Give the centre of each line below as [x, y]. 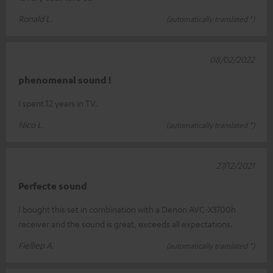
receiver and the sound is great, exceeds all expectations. [126, 224]
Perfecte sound [53, 186]
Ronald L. [36, 19]
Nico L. [31, 125]
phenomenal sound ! [65, 80]
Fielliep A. [36, 245]
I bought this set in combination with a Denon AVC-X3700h [127, 209]
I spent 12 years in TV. [58, 103]
